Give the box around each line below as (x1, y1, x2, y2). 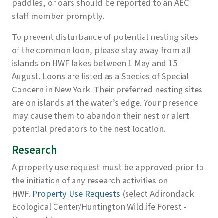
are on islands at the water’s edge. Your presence (12, 96, 198, 109)
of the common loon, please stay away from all (12, 44, 191, 57)
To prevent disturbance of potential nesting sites (12, 31, 198, 44)
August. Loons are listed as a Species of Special (12, 70, 189, 83)
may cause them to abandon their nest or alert (12, 109, 189, 123)
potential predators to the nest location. (12, 123, 165, 136)
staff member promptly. (12, 10, 104, 23)
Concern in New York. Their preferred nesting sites (12, 83, 202, 96)
